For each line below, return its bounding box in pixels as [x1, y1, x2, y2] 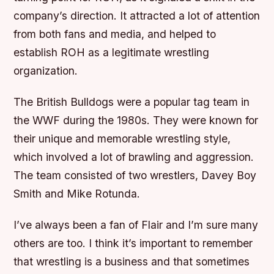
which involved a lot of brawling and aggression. [13, 150, 254, 164]
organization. [13, 64, 78, 78]
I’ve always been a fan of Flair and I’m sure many [13, 218, 259, 232]
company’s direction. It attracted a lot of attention [13, 9, 261, 23]
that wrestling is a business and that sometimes [13, 255, 250, 268]
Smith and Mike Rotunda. [13, 187, 141, 201]
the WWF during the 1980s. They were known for [13, 114, 259, 127]
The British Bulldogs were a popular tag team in [13, 95, 250, 109]
